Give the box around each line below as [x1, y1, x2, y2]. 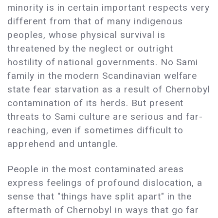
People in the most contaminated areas [7, 163, 184, 175]
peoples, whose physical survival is [7, 29, 165, 41]
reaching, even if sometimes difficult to [7, 125, 184, 136]
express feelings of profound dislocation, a [7, 177, 203, 189]
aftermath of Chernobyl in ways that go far [7, 204, 200, 216]
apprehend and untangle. [7, 138, 119, 150]
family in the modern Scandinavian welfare [7, 70, 198, 82]
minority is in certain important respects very [7, 2, 210, 14]
